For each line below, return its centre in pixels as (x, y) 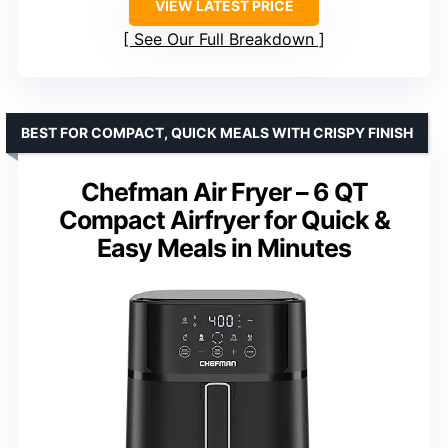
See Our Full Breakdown (224, 39)
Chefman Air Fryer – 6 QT (224, 192)
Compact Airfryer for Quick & (224, 220)
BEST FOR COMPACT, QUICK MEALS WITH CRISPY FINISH (217, 133)
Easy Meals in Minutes (224, 248)
